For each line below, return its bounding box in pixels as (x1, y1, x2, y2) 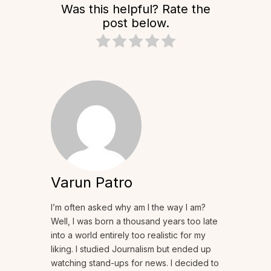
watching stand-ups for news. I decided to (51, 257, 219, 268)
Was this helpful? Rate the (60, 2, 211, 17)
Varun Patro (51, 173, 132, 191)
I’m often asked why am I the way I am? (51, 201, 206, 212)
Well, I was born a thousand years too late (51, 215, 218, 226)
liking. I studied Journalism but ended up (51, 243, 211, 254)
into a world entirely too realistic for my (51, 229, 206, 240)
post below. (102, 16, 169, 31)
